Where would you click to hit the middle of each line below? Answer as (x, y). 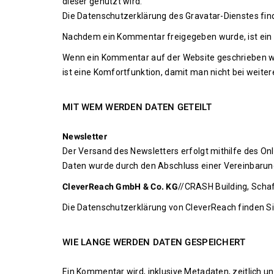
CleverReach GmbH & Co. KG (120, 187)
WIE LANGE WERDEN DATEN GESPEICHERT (154, 242)
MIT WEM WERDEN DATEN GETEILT (137, 107)
